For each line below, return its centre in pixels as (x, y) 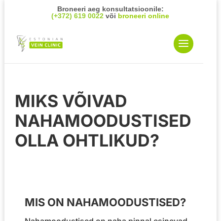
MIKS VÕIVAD (71, 101)
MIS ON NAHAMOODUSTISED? (105, 202)
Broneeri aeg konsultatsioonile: (110, 9)
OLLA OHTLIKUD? (87, 140)
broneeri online (144, 16)
